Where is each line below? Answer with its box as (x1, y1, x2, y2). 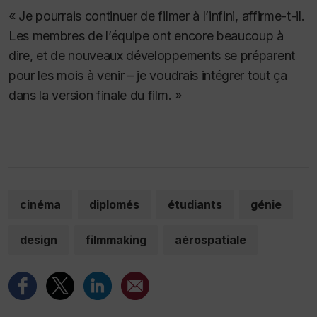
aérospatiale (175, 233, 246, 248)
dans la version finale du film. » (8, 88, 182, 103)
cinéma (20, 197, 61, 212)
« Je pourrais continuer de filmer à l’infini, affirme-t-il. (8, 8, 305, 24)
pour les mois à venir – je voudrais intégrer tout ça (8, 68, 287, 83)
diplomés (89, 197, 139, 212)
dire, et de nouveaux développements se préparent (8, 48, 295, 64)
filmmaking (86, 233, 146, 248)
